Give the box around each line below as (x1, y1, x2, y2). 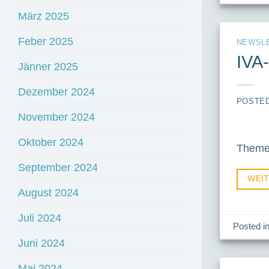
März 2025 (18, 10, 69, 23)
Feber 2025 (18, 35, 73, 48)
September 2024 (18, 161, 98, 174)
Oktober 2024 (18, 136, 83, 149)
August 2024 (18, 186, 79, 199)
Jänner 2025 (18, 60, 78, 73)
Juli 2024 (18, 211, 61, 225)
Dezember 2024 (18, 85, 95, 98)
